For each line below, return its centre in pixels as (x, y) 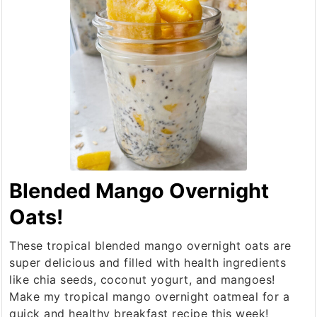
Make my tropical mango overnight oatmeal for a (150, 296)
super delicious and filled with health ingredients (148, 262)
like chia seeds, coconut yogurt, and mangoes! (142, 279)
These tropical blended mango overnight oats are (150, 245)
